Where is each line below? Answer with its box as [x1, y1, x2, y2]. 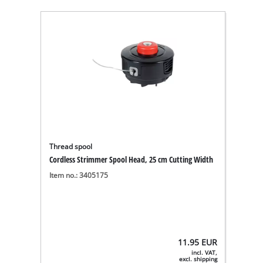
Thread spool [49, 142, 93, 151]
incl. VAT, [191, 248, 218, 257]
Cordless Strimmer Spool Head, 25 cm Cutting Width [49, 154, 214, 166]
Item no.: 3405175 [49, 170, 109, 180]
